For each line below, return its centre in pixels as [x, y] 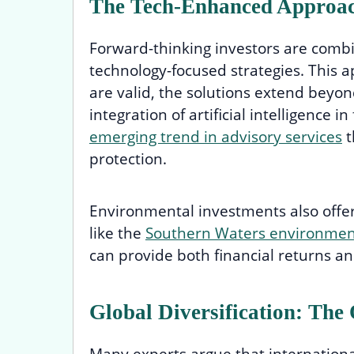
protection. [128, 158]
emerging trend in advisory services [216, 136]
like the [117, 233]
